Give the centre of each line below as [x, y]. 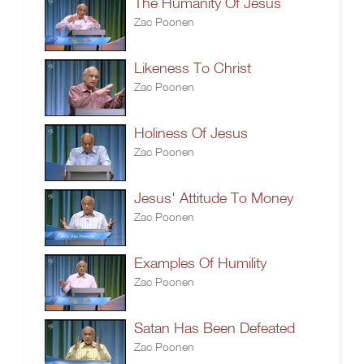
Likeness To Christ [193, 68]
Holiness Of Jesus [191, 133]
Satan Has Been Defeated [214, 328]
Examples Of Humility [200, 263]
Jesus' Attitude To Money [214, 198]
